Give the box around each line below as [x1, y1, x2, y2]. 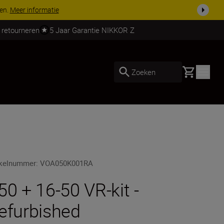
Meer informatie [9, 5, 59, 14]
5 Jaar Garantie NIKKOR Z [49, 24, 134, 35]
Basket [181, 65, 205, 76]
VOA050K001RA [40, 158, 93, 168]
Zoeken [131, 66, 155, 77]
